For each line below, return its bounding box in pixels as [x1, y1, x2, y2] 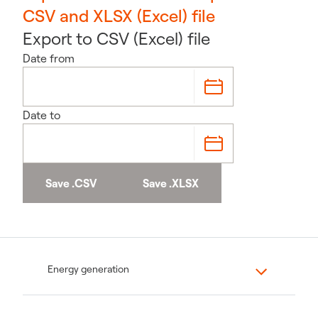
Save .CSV [45, 176, 97, 190]
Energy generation [48, 263, 129, 276]
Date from [23, 51, 75, 65]
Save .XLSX [143, 176, 199, 190]
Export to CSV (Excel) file [23, 28, 210, 49]
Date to [23, 108, 60, 122]
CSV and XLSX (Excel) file [23, 5, 215, 26]
